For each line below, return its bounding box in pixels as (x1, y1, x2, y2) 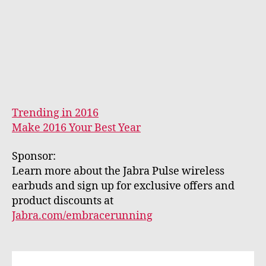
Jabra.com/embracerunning (12, 208, 153, 223)
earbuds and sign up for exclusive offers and (12, 179, 235, 193)
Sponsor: (12, 149, 58, 163)
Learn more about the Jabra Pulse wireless (12, 164, 224, 178)
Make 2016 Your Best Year (12, 121, 141, 135)
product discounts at (12, 194, 113, 208)
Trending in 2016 (12, 106, 99, 121)
